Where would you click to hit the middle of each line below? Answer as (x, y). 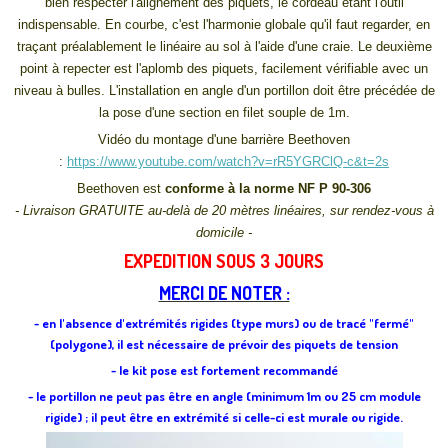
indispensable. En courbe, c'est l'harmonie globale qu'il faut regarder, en (224, 25)
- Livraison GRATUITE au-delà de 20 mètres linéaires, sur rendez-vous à (224, 211)
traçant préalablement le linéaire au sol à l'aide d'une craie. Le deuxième (224, 47)
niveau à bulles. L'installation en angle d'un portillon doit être (188, 91)
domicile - (224, 233)
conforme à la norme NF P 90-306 (268, 189)
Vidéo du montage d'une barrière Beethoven (224, 140)
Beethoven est (121, 189)
